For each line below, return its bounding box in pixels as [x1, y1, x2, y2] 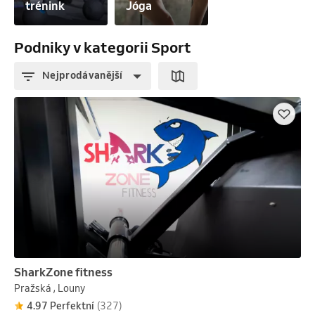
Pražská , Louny [14, 282, 85, 295]
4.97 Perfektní [27, 300, 94, 313]
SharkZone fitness [14, 265, 112, 280]
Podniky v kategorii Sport [14, 37, 191, 56]
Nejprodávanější [42, 69, 123, 82]
